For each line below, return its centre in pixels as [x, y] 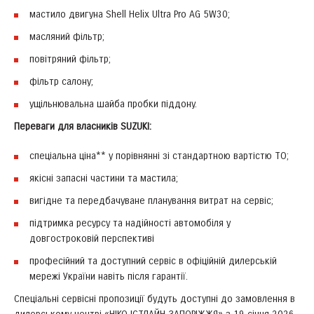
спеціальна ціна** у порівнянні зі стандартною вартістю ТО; [159, 156]
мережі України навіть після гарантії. [109, 276]
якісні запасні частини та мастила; [104, 178]
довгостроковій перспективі [92, 238]
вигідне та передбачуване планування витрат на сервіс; [151, 200]
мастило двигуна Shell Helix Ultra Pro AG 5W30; [130, 14]
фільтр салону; [61, 81]
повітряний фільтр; [70, 59]
